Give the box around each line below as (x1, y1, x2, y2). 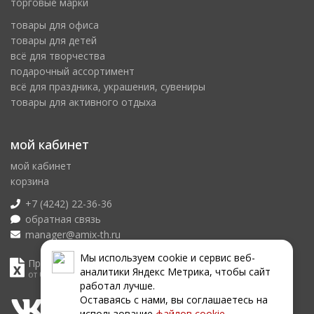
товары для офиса (11, 18, 99, 32)
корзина (11, 175, 49, 188)
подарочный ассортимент (11, 64, 135, 78)
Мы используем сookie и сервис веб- (80, 251, 255, 264)
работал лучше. (80, 279, 155, 292)
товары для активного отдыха (11, 95, 156, 109)
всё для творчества (11, 49, 105, 62)
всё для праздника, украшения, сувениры (11, 80, 205, 93)
